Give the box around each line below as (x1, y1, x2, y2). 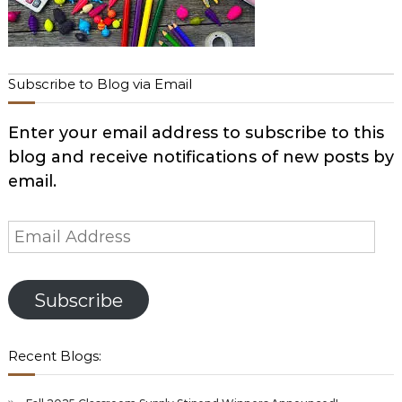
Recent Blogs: (7, 347, 101, 364)
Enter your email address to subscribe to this (7, 123, 384, 143)
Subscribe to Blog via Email (7, 75, 192, 92)
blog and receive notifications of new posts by (7, 147, 394, 167)
